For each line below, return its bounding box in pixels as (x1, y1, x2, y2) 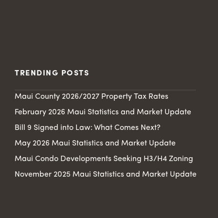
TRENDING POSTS (15, 69, 89, 77)
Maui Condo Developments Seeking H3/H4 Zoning (15, 155, 193, 163)
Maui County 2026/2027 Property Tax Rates (15, 92, 168, 101)
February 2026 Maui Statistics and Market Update (15, 108, 191, 116)
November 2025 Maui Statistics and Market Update (15, 170, 197, 179)
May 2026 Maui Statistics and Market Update (15, 139, 176, 147)
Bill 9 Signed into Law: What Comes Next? (15, 124, 161, 132)
